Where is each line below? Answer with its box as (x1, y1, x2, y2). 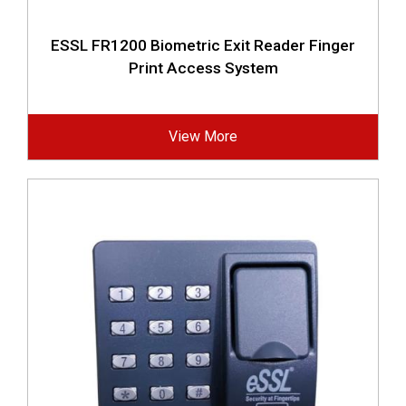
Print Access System (128, 59, 278, 77)
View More (169, 128, 237, 145)
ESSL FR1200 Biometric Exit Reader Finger (51, 36, 355, 54)
